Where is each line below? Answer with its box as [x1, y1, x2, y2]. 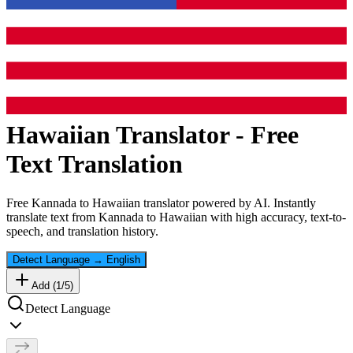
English [106, 253, 140, 266]
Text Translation [6, 150, 183, 179]
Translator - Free [110, 121, 299, 150]
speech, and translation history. [6, 224, 158, 238]
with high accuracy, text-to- [207, 210, 346, 224]
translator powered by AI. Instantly [140, 195, 316, 210]
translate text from [6, 210, 98, 224]
